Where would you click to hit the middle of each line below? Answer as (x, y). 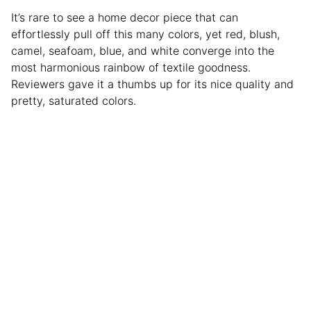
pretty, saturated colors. (74, 100)
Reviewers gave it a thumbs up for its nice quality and (152, 84)
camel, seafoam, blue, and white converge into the (143, 50)
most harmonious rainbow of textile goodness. (131, 67)
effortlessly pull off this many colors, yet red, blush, (145, 34)
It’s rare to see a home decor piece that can (125, 17)
